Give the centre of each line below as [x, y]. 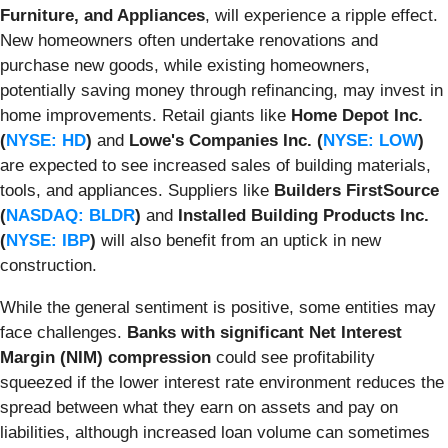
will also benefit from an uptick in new [238, 240]
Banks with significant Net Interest [264, 332]
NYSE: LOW [370, 140]
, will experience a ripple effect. [321, 15]
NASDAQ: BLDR [70, 215]
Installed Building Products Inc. [303, 215]
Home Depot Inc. [357, 115]
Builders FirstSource [356, 190]
